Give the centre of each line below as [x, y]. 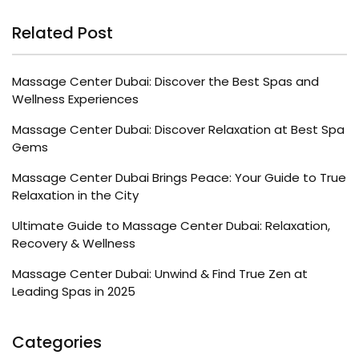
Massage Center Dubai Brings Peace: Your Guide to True [179, 177]
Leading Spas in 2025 [74, 291]
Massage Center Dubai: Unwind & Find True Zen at [160, 273]
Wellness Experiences [75, 99]
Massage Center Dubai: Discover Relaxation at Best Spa [178, 129]
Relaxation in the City [75, 195]
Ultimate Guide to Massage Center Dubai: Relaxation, [171, 225]
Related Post [63, 32]
